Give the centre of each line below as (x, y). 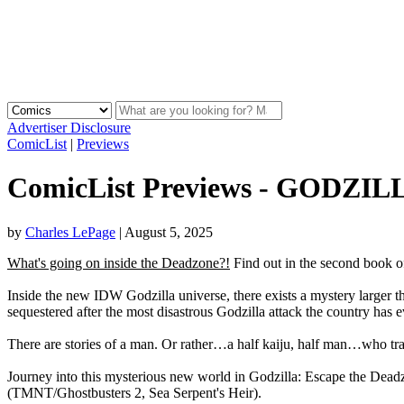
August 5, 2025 (169, 232)
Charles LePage (70, 232)
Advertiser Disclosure (69, 128)
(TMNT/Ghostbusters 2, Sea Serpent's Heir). (134, 392)
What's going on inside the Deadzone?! (119, 262)
